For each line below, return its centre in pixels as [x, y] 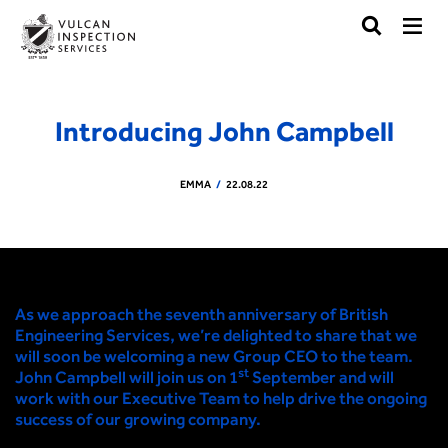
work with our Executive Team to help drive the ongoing [221, 398]
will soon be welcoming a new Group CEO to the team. [215, 356]
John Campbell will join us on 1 [126, 377]
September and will [321, 377]
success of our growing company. [138, 419]
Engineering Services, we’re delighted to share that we [216, 335]
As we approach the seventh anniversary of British [201, 314]
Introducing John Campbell [224, 131]
